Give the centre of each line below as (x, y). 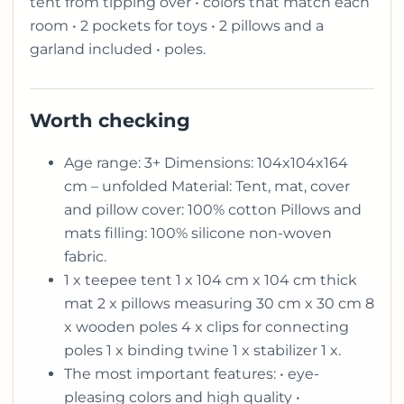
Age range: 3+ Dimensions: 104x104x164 (206, 162)
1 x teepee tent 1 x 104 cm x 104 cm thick (211, 280)
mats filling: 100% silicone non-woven (198, 233)
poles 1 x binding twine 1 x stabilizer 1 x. (202, 350)
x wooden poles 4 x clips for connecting (207, 326)
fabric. (85, 256)
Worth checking (110, 120)
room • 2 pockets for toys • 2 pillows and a (177, 25)
